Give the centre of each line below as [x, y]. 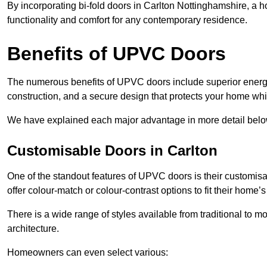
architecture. [33, 228]
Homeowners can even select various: [88, 252]
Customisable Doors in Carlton [112, 150]
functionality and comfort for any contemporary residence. [127, 20]
